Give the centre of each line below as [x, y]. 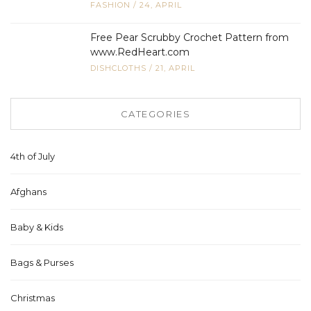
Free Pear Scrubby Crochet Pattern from [190, 38]
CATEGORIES [155, 114]
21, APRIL [175, 68]
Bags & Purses [42, 263]
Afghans [28, 192]
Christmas [33, 298]
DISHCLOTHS [118, 68]
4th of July [33, 157]
